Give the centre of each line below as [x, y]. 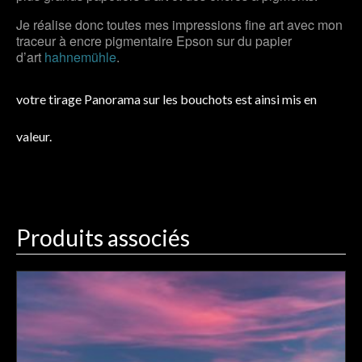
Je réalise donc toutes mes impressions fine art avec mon [179, 24]
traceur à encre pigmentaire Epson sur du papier [154, 40]
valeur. [34, 136]
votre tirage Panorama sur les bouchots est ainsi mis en [166, 99]
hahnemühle [80, 57]
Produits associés [103, 237]
